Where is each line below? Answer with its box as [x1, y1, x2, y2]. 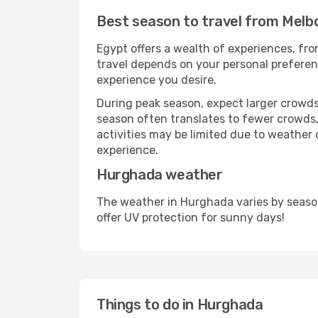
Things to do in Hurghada [97, 296, 263, 313]
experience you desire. [97, 73, 216, 87]
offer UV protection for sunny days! [97, 211, 285, 224]
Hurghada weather [97, 166, 223, 183]
